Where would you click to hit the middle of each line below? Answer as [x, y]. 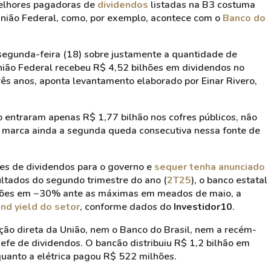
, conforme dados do [127, 207]
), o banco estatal [229, 180]
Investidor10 [203, 207]
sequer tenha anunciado [210, 167]
